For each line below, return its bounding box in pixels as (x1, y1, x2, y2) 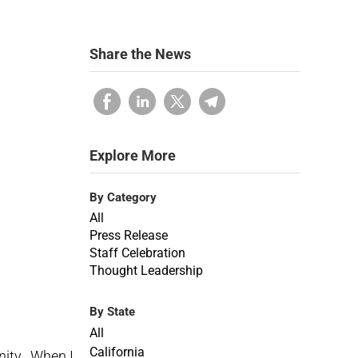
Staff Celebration (89, 245, 185, 261)
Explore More (89, 147, 176, 164)
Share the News (89, 46, 191, 62)
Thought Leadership (89, 263, 203, 278)
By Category (89, 190, 157, 205)
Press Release (89, 228, 168, 243)
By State (89, 304, 135, 319)
